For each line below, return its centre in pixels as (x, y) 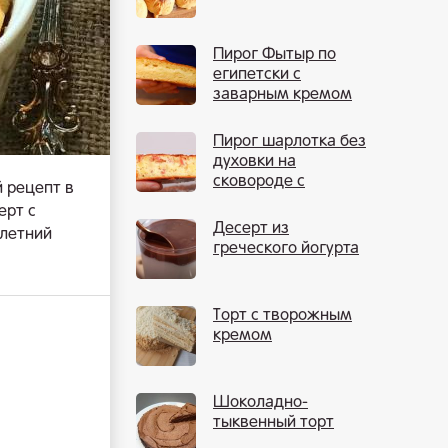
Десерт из (251, 229)
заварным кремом (282, 95)
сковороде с (259, 182)
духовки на (254, 162)
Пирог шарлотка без (289, 142)
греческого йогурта (286, 249)
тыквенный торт (273, 423)
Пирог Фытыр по (274, 55)
